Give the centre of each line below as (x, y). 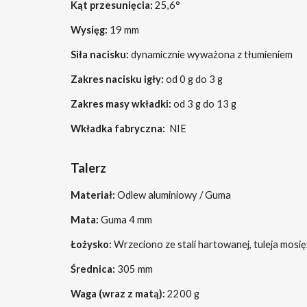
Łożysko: (91, 244)
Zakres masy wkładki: (121, 104)
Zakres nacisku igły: (117, 79)
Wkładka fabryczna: (118, 128)
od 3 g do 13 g (204, 104)
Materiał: (94, 195)
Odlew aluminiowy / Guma (174, 195)
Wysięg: (89, 30)
